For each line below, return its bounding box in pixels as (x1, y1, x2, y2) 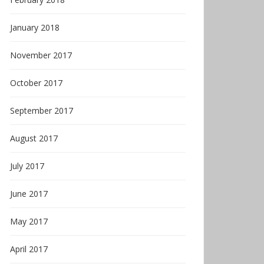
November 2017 (10, 49, 72, 61)
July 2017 (10, 160, 44, 171)
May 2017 (10, 216, 48, 227)
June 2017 (10, 188, 48, 199)
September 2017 (10, 105, 73, 116)
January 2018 (10, 22, 60, 33)
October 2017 (10, 77, 62, 88)
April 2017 (10, 243, 48, 255)
